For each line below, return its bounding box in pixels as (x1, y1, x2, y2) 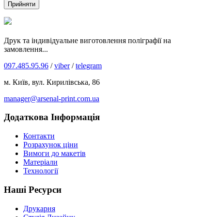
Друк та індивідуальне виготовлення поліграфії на (4, 36, 171, 45)
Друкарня (23, 204, 55, 213)
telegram (76, 61, 102, 70)
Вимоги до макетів (23, 149, 86, 158)
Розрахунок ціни (23, 140, 78, 149)
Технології (23, 167, 58, 175)
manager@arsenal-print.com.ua (4, 94, 99, 103)
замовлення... (4, 45, 48, 53)
